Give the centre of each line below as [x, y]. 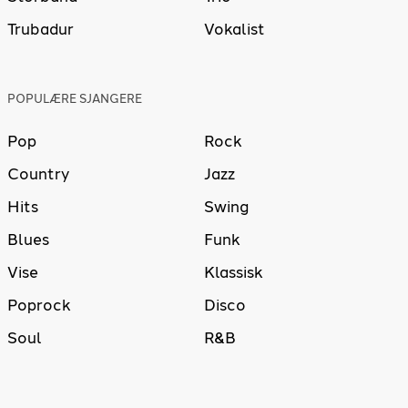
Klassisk [234, 273]
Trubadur [41, 30]
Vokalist [235, 30]
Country [38, 174]
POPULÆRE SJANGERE [75, 99]
